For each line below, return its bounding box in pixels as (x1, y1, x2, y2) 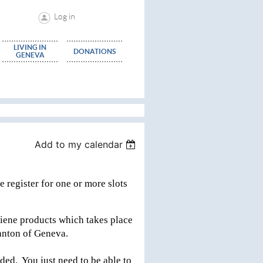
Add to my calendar (35, 139, 123, 150)
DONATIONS (73, 48, 116, 55)
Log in (53, 12, 75, 21)
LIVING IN (14, 43, 46, 51)
